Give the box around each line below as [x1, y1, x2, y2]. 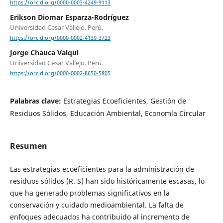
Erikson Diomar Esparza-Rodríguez [9, 12, 129, 22]
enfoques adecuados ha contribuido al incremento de [9, 212, 190, 222]
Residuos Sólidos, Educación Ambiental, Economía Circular [9, 108, 206, 118]
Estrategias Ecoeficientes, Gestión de [63, 96, 186, 106]
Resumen [9, 140, 47, 151]
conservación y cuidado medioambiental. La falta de [9, 200, 184, 210]
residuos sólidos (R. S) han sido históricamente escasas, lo [9, 176, 205, 186]
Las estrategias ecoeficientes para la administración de [9, 164, 194, 174]
